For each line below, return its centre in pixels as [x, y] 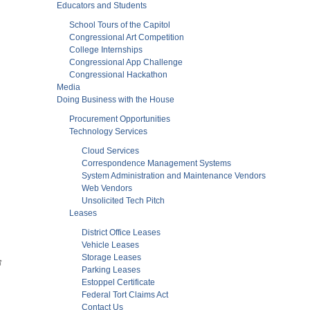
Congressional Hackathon [118, 74]
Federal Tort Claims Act [125, 294]
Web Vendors [107, 188]
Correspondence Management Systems [156, 163]
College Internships [106, 49]
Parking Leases [111, 270]
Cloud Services [110, 151]
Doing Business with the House [116, 99]
